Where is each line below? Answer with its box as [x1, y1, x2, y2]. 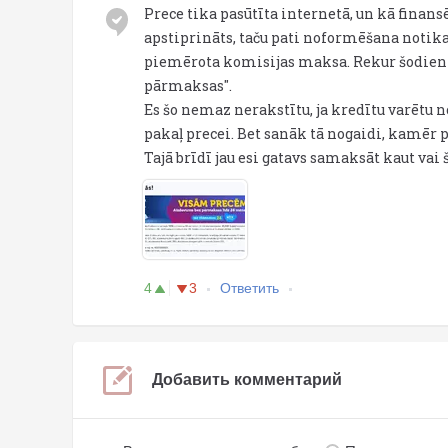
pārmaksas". [144, 76, 232, 96]
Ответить [220, 280, 279, 297]
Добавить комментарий [152, 371, 342, 389]
